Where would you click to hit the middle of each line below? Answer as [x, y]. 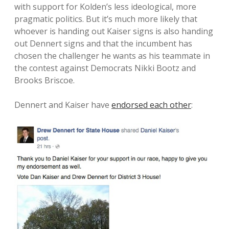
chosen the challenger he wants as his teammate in [112, 56]
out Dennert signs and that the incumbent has [103, 43]
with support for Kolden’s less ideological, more [105, 7]
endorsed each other [151, 105]
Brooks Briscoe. [44, 80]
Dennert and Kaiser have [63, 105]
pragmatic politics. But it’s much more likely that [106, 19]
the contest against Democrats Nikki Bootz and [105, 68]
